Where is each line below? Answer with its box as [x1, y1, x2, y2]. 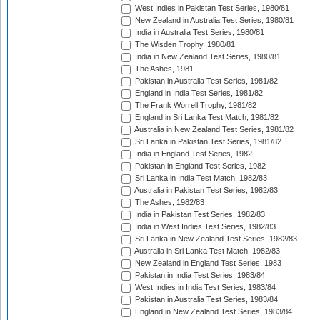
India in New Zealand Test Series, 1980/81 [133, 52, 281, 61]
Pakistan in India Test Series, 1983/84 [133, 271, 265, 280]
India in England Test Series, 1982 [133, 149, 252, 159]
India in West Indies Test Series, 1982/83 [133, 222, 276, 231]
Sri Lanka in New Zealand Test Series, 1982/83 [133, 234, 297, 244]
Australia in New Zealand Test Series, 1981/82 [133, 125, 294, 134]
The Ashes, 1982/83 [133, 198, 204, 207]
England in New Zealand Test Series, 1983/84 [133, 307, 292, 316]
